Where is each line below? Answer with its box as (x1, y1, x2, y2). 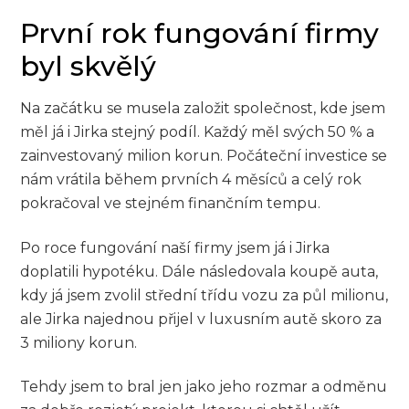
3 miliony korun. (20, 333, 138, 351)
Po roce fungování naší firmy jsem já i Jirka (20, 238, 330, 257)
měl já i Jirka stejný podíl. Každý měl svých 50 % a (20, 122, 375, 141)
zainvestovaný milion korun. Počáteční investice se (20, 146, 388, 164)
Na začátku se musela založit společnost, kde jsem (20, 99, 386, 117)
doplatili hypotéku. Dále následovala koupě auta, (20, 262, 379, 280)
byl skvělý (20, 48, 157, 83)
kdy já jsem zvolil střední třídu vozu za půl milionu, (20, 286, 389, 304)
